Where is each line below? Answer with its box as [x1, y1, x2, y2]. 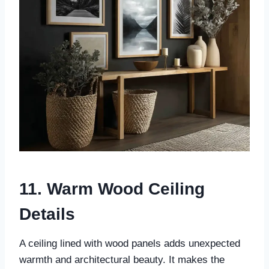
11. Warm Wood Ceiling [19, 180, 205, 199]
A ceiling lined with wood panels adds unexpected [19, 238, 240, 250]
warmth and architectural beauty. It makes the [19, 254, 225, 266]
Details [19, 205, 75, 224]
